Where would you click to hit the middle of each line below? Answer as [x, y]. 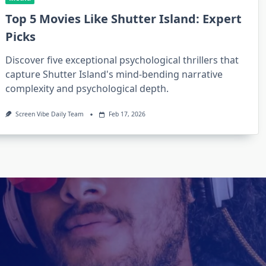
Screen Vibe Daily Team [49, 114]
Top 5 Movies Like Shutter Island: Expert [124, 19]
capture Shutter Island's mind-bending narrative [114, 75]
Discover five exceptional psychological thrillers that [122, 60]
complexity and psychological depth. [87, 89]
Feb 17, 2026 [127, 114]
